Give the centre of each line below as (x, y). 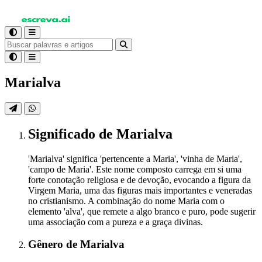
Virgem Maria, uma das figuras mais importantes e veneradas (140, 190)
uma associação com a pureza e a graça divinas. (116, 222)
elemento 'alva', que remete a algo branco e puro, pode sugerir (142, 211)
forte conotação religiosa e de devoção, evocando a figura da (139, 180)
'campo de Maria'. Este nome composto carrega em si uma (135, 169)
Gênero (47, 244)
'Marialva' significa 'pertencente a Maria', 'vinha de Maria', (135, 158)
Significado (63, 134)
